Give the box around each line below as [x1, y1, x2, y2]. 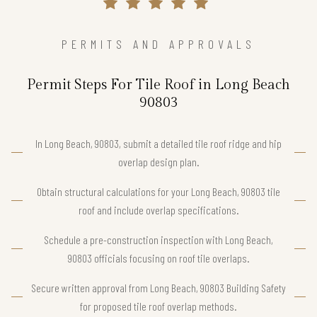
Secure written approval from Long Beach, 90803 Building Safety [31, 280, 286, 294]
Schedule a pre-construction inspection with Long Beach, [44, 232, 273, 246]
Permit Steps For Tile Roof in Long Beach [27, 76, 290, 93]
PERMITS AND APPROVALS [62, 35, 255, 52]
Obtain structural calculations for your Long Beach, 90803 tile [37, 184, 280, 198]
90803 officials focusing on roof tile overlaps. [67, 250, 250, 265]
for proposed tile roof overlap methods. [80, 299, 237, 313]
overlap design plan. [117, 154, 200, 168]
